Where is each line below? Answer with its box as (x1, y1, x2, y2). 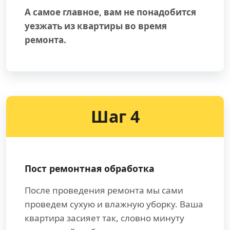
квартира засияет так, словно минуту (25, 212, 184, 224)
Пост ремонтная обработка (25, 162, 155, 175)
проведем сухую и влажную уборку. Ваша (25, 198, 203, 210)
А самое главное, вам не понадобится (25, 6, 196, 18)
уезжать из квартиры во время (25, 20, 167, 32)
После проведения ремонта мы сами (25, 184, 183, 197)
